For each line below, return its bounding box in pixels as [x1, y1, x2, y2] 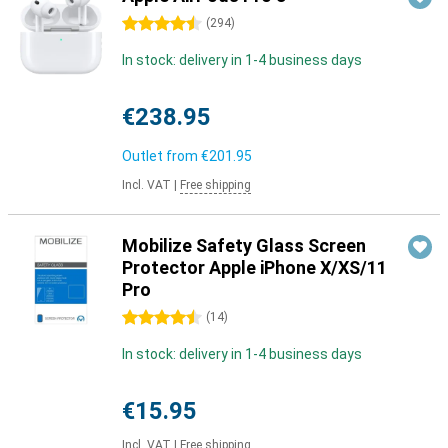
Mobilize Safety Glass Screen [122, 235, 366, 256]
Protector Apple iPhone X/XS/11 [122, 257, 387, 278]
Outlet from [122, 148, 201, 164]
